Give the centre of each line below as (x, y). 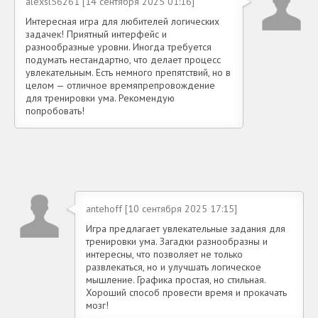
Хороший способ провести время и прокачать (186, 293)
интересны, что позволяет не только (164, 254)
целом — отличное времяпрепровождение (120, 86)
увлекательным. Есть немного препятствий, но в (128, 73)
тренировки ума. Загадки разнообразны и (177, 242)
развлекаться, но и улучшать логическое (174, 267)
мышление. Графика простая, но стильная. (176, 280)
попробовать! (55, 111)
